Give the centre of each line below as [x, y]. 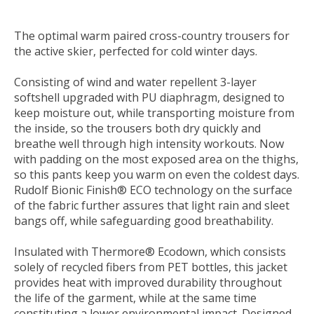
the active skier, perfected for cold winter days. [136, 51]
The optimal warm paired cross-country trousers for [152, 35]
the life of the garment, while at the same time [135, 298]
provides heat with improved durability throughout [148, 282]
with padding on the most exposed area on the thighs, [156, 159]
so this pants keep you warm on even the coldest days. [157, 174]
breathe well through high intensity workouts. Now [149, 143]
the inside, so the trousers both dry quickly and [137, 128]
